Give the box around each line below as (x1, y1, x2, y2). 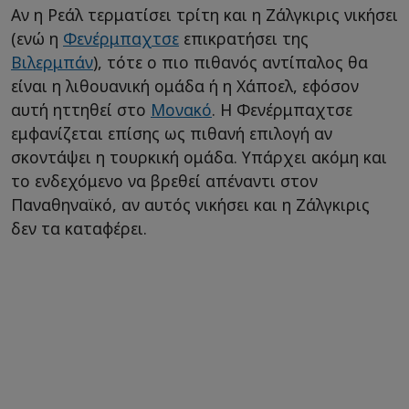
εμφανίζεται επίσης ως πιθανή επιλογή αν (11, 122, 332, 145)
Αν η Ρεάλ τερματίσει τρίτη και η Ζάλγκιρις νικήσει (11, 4, 398, 26)
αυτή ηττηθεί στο (11, 99, 151, 121)
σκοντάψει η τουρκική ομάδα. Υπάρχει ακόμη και (11, 146, 387, 169)
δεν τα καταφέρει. (11, 217, 147, 240)
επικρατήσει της (179, 27, 309, 50)
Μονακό (151, 99, 212, 121)
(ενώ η (11, 27, 63, 50)
